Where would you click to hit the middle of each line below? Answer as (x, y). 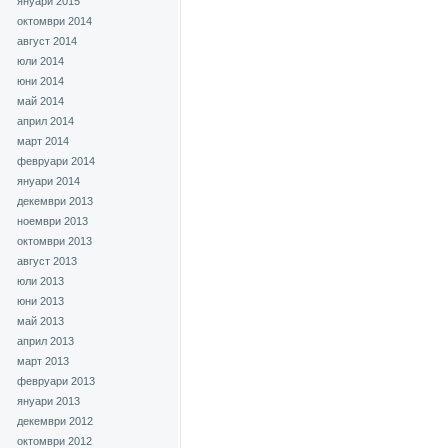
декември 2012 (55, 421)
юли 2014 (40, 61)
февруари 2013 (56, 381)
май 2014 (40, 101)
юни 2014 (40, 81)
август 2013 (47, 261)
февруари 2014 (56, 161)
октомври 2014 (54, 21)
